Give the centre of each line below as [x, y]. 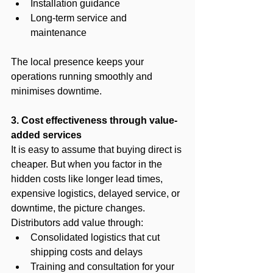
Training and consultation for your [104, 266]
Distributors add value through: [77, 222]
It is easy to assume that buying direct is [97, 149]
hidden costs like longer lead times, [88, 179]
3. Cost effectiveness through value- [94, 120]
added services [46, 135]
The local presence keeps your [79, 62]
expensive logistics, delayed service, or [97, 193]
